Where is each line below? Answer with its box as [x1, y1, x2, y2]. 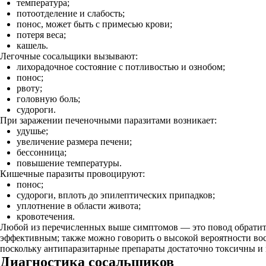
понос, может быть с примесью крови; [17, 19, 172, 29]
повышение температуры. [17, 158, 122, 168]
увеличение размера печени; [17, 137, 132, 147]
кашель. [17, 40, 48, 50]
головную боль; [17, 94, 80, 104]
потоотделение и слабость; [17, 8, 125, 18]
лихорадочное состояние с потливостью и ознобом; [17, 62, 225, 72]
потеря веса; [17, 30, 66, 40]
